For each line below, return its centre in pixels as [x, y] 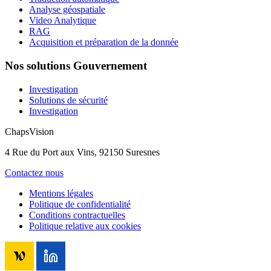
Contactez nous [34, 172]
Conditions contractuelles [77, 215]
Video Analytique [63, 21]
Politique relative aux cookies [85, 226]
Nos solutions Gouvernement [76, 65]
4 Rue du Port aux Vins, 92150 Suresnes [82, 152]
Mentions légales [61, 193]
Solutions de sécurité [68, 100]
